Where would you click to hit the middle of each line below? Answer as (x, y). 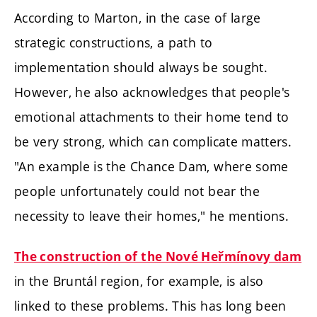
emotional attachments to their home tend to (152, 116)
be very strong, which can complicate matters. (153, 141)
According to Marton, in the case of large (138, 17)
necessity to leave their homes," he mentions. (152, 215)
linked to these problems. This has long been (150, 306)
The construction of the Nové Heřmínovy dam (158, 257)
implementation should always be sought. (141, 67)
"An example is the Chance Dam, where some (151, 166)
